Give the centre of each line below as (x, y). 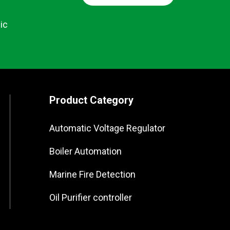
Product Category (91, 100)
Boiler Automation (85, 151)
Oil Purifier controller (90, 198)
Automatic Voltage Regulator (107, 128)
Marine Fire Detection (92, 175)
